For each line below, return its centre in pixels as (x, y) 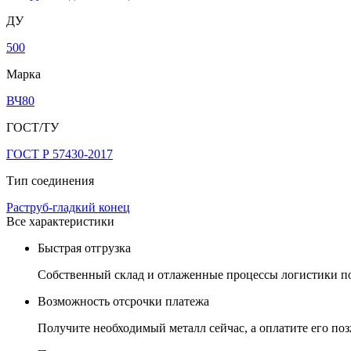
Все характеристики (60, 221)
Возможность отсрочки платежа (123, 301)
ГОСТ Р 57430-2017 (60, 154)
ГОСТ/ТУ (33, 127)
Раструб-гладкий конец (68, 207)
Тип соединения (50, 180)
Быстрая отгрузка (84, 248)
